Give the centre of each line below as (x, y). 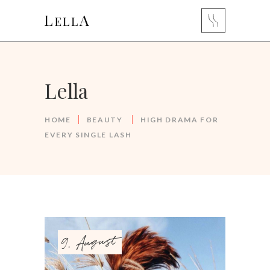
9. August (89, 242)
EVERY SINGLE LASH (88, 134)
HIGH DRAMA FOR (179, 119)
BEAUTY (105, 119)
